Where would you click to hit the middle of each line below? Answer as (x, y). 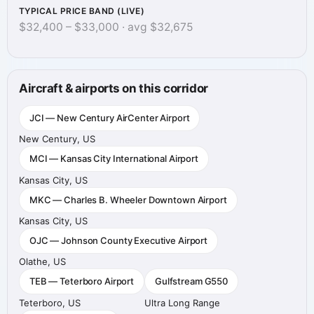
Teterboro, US (50, 302)
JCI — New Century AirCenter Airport (110, 117)
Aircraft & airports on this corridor (114, 88)
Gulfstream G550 (192, 281)
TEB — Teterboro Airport (82, 281)
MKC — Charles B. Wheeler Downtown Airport (128, 199)
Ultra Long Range (183, 302)
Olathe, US (42, 262)
